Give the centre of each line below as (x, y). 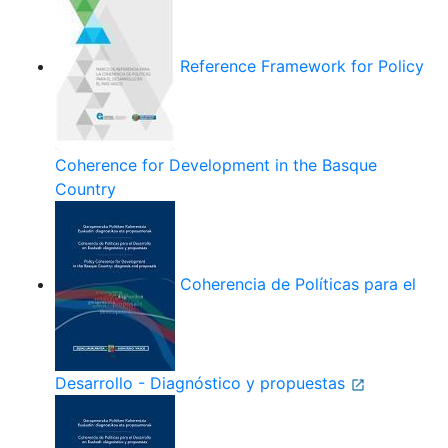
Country (85, 189)
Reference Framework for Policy (302, 66)
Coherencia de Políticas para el (298, 284)
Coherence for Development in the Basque (216, 165)
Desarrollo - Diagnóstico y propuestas (202, 383)
